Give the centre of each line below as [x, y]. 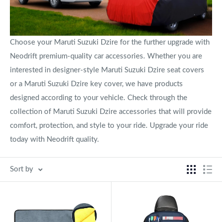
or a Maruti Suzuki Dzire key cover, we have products [96, 84]
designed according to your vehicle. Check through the [99, 98]
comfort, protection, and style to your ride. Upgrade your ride [109, 125]
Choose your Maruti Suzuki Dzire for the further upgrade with [110, 42]
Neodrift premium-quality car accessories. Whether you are [106, 56]
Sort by [22, 169]
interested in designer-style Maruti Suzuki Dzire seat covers [107, 70]
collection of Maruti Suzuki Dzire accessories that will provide [111, 111]
